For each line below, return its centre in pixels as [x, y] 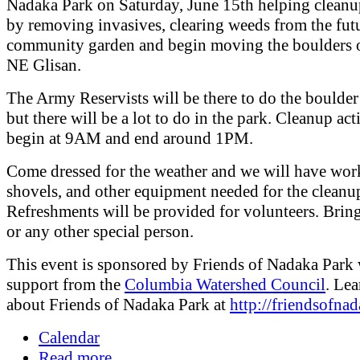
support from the [65, 284]
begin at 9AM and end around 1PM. [130, 138]
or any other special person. [100, 231]
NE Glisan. [44, 65]
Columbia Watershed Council [225, 284]
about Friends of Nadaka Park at [118, 304]
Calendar [69, 337]
